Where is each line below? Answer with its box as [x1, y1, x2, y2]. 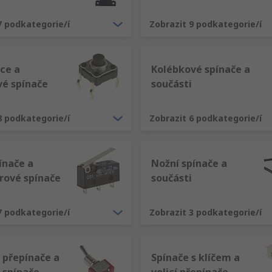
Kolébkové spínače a [151, 63, 250, 76]
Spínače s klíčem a [151, 251, 240, 264]
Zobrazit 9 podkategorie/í [149, 18, 262, 30]
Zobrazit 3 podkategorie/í [149, 206, 262, 218]
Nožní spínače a [151, 157, 227, 170]
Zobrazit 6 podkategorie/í [149, 112, 262, 124]
